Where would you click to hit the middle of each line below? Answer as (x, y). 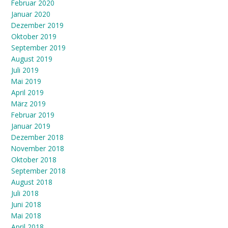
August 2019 (32, 59)
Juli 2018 (25, 193)
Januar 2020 (31, 14)
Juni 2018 (26, 205)
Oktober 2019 (34, 37)
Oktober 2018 (34, 160)
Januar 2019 (31, 126)
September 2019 (38, 48)
